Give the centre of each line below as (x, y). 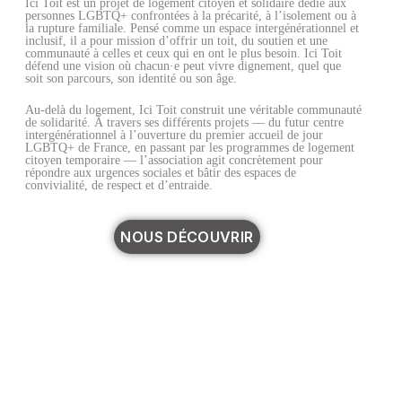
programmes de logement (290, 148)
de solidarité (56, 122)
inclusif (44, 41)
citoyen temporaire (72, 160)
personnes (51, 16)
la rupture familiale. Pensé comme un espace (140, 28)
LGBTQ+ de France (76, 148)
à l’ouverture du (161, 135)
